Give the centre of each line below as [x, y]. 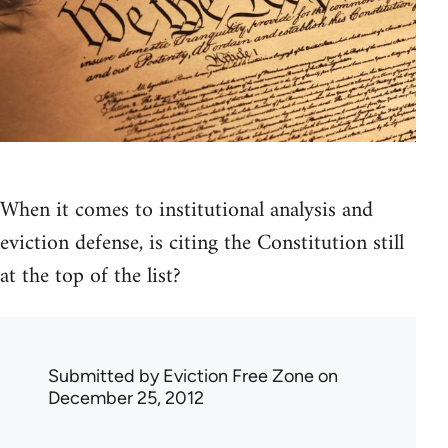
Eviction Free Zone [238, 375]
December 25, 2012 [126, 397]
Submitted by [105, 375]
